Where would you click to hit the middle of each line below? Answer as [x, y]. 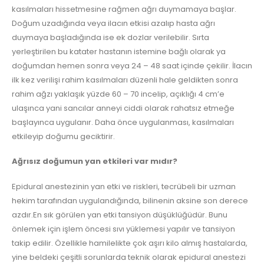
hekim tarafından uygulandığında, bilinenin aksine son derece [130, 200]
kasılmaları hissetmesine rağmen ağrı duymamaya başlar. [124, 9]
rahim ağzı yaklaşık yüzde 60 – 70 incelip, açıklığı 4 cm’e [118, 94]
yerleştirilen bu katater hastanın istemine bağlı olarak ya [119, 51]
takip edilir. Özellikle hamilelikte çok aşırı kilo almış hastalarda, [130, 243]
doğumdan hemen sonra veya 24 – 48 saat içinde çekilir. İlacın [132, 65]
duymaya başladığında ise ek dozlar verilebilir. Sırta [110, 37]
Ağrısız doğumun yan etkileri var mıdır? [95, 161]
